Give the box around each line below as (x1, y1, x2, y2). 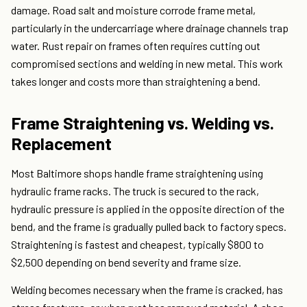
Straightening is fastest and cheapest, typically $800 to (11, 238, 264, 251)
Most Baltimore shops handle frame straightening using (11, 167, 263, 180)
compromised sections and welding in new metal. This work (11, 57, 283, 71)
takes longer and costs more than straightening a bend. (11, 75, 260, 88)
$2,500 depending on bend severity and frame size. (11, 256, 241, 269)
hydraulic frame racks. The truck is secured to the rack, (11, 184, 259, 198)
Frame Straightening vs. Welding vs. (11, 112, 274, 134)
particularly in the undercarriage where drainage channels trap (11, 21, 288, 35)
